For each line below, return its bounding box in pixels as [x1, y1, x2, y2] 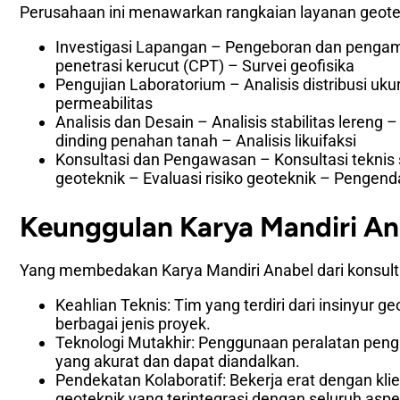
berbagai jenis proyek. [54, 313, 211, 333]
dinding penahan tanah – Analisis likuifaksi [54, 130, 356, 150]
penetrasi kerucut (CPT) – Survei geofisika [54, 55, 354, 75]
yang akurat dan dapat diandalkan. [54, 351, 300, 371]
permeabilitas [54, 93, 153, 112]
